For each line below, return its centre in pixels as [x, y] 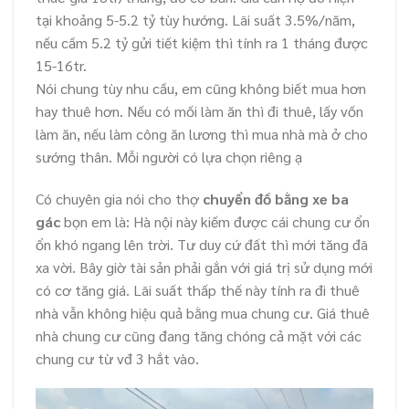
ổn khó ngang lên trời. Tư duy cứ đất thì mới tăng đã [202, 244]
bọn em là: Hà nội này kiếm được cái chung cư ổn [215, 221]
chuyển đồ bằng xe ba [276, 198]
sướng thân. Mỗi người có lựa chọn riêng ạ [169, 156]
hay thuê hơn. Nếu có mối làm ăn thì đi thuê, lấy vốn [199, 110]
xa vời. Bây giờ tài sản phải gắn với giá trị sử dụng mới [204, 267]
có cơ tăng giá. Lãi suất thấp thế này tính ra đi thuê [198, 289]
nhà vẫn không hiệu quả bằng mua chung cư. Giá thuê [203, 312]
